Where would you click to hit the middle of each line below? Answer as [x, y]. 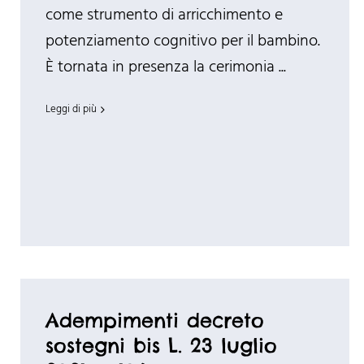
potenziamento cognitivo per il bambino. [182, 42]
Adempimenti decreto [154, 321]
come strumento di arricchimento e [164, 16]
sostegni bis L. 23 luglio [161, 346]
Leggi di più [71, 110]
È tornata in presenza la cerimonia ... [165, 68]
